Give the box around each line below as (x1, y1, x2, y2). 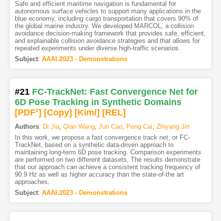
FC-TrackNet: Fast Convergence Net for (32, 87, 198, 97)
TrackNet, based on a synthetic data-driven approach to (14, 141, 174, 149)
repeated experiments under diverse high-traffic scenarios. (14, 44, 181, 52)
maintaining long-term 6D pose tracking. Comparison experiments (14, 148, 201, 156)
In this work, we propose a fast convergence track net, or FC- (14, 134, 190, 142)
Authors (14, 123, 39, 131)
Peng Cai (126, 123, 152, 131)
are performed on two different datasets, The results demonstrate (14, 156, 200, 164)
